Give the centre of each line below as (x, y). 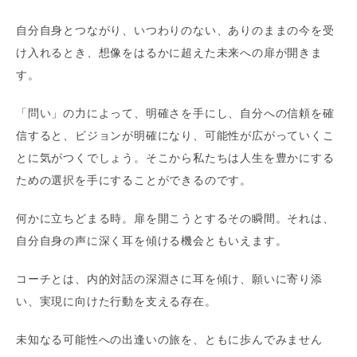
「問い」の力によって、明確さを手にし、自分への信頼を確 (175, 114)
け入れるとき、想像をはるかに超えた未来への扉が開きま (169, 53)
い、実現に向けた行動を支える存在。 (116, 302)
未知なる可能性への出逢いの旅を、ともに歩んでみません (169, 340)
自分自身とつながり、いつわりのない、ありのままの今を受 (175, 31)
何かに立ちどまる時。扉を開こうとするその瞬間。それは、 (175, 219)
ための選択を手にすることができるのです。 (134, 181)
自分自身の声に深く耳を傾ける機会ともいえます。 (152, 241)
